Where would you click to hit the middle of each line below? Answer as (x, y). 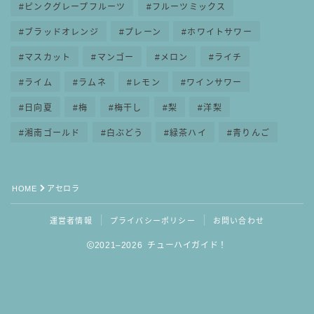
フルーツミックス (189, 7)
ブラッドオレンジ (62, 32)
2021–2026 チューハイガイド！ (161, 245)
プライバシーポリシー (152, 220)
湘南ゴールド (53, 133)
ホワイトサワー (220, 32)
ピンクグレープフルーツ (75, 7)
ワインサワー (214, 82)
